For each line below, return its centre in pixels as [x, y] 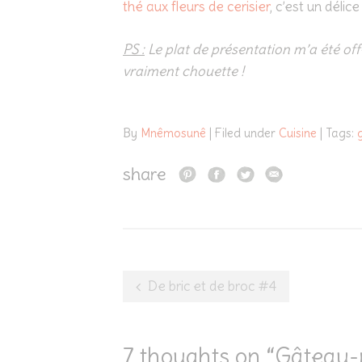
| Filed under [244, 133]
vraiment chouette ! [183, 71]
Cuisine [298, 133]
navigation [182, 316]
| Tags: [339, 133]
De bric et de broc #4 [212, 286]
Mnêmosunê [173, 133]
